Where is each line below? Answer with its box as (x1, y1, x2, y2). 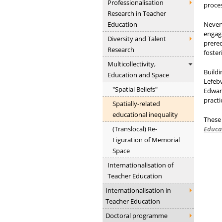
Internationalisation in (106, 185, 171, 195)
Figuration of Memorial (112, 135, 180, 144)
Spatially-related (112, 99, 160, 108)
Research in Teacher (108, 8, 166, 18)
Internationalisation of (108, 160, 173, 169)
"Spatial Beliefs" (112, 84, 158, 94)
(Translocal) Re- (112, 124, 157, 133)
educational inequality (112, 110, 178, 119)
